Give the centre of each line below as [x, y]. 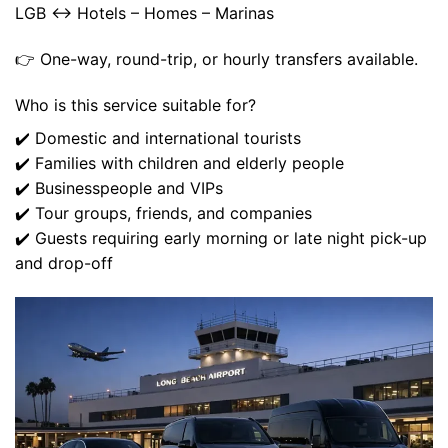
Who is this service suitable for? [135, 104]
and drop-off [64, 262]
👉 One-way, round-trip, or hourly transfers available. [216, 59]
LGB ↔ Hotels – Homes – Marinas [144, 13]
